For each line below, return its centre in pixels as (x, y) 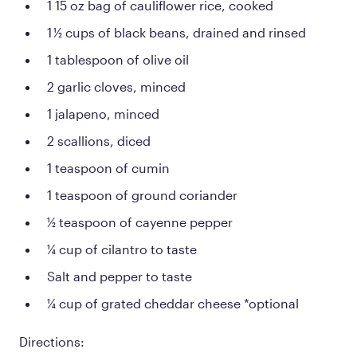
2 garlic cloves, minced (116, 86)
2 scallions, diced (99, 140)
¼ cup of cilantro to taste (122, 249)
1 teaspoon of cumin (108, 167)
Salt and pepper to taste (120, 276)
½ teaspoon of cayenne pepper (140, 222)
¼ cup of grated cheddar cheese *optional (173, 303)
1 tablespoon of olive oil (118, 59)
